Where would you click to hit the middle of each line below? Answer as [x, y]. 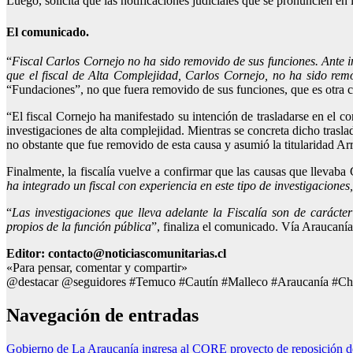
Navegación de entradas [102, 316]
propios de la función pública [79, 227]
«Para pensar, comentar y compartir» [97, 268]
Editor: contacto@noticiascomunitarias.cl [116, 254]
